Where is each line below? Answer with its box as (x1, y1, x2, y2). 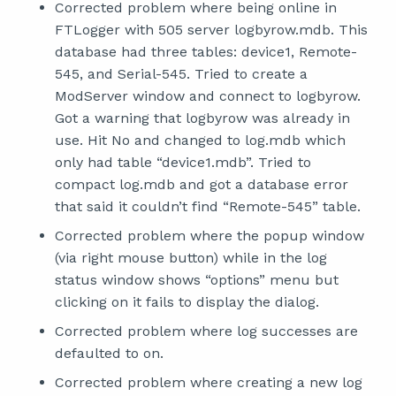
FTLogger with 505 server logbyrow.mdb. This (55, 21, 368, 38)
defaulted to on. (55, 345, 164, 362)
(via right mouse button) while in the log (55, 249, 327, 266)
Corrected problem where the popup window (55, 227, 364, 244)
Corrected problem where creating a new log (55, 374, 362, 391)
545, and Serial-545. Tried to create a (55, 65, 308, 82)
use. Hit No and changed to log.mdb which (55, 132, 346, 148)
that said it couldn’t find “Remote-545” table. (55, 198, 361, 215)
